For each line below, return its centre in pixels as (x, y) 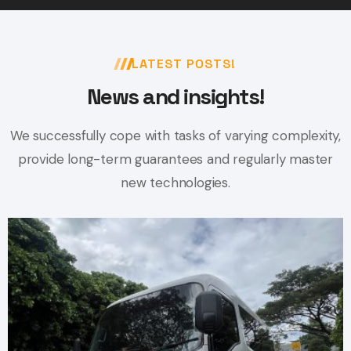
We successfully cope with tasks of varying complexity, (175, 136)
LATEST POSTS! (183, 64)
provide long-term (76, 159)
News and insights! (175, 97)
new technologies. (175, 183)
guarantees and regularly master (234, 159)
